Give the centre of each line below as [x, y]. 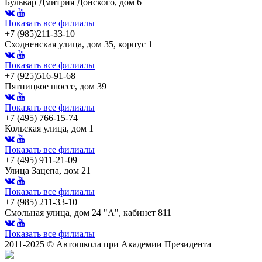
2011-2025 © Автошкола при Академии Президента [108, 244]
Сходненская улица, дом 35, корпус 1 [79, 44]
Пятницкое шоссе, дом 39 [56, 86]
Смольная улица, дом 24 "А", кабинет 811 [88, 212]
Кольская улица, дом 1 [49, 128]
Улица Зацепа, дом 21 [48, 170]
